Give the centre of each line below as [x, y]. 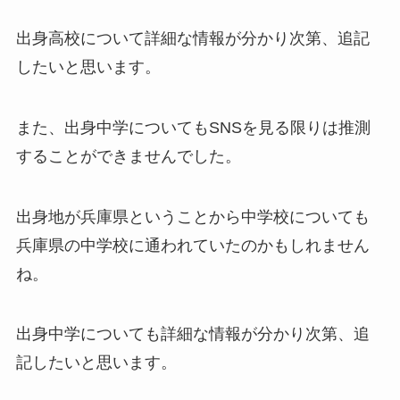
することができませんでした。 [128, 156]
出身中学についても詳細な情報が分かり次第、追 [192, 334]
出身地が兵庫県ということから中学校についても [192, 217]
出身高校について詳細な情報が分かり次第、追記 [192, 38]
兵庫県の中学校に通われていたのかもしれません [192, 245]
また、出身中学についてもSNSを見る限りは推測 [193, 127]
